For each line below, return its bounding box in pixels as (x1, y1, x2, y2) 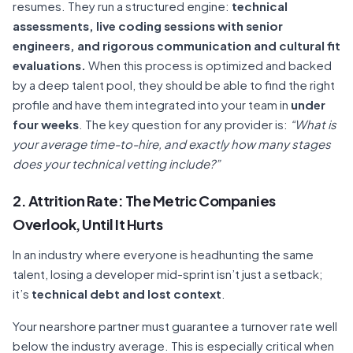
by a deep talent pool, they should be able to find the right (13, 77, 335, 92)
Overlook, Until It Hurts (13, 215, 162, 233)
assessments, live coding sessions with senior (13, 18, 283, 33)
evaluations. (13, 58, 86, 72)
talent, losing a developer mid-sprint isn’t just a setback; (13, 266, 323, 281)
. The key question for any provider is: (79, 117, 290, 132)
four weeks (13, 117, 79, 132)
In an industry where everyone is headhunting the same (13, 247, 314, 262)
